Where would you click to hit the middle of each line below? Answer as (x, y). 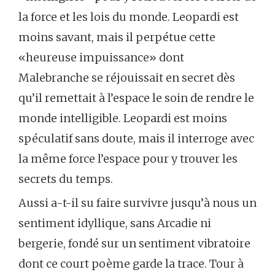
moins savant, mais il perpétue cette (117, 37)
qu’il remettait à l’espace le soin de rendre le (136, 98)
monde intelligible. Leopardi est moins (123, 118)
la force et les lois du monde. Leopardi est (129, 17)
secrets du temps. (66, 179)
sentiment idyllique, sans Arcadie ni (115, 223)
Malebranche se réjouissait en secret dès (127, 78)
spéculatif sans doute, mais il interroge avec (136, 138)
